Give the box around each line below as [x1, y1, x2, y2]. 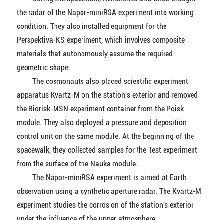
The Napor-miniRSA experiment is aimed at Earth [16, 173, 187, 182]
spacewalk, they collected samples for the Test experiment [16, 145, 197, 155]
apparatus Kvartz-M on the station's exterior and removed [16, 90, 198, 100]
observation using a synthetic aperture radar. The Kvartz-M [16, 187, 201, 196]
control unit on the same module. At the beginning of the [16, 132, 194, 141]
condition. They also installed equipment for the [16, 22, 166, 31]
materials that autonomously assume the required [16, 49, 173, 58]
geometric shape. [16, 63, 70, 72]
